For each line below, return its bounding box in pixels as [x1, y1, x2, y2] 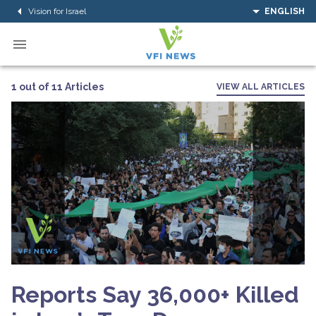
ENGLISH [265, 6, 305, 16]
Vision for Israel [28, 6, 86, 16]
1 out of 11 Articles [11, 80, 104, 92]
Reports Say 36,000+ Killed [11, 281, 299, 308]
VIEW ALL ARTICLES [217, 82, 305, 92]
